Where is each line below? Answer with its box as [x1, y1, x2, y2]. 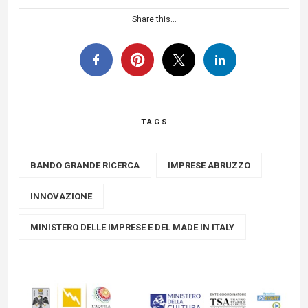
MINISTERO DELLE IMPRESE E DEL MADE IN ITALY [30, 222, 234, 232]
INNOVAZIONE [30, 191, 92, 201]
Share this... [131, 14, 177, 24]
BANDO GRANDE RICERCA [30, 160, 140, 170]
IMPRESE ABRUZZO [168, 160, 250, 170]
